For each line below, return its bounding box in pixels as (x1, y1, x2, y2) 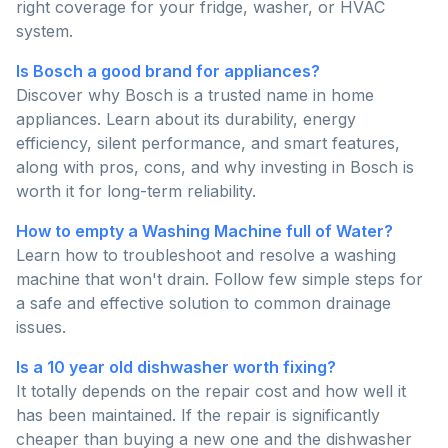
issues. (16, 317, 66, 338)
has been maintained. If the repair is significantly (16, 405, 380, 426)
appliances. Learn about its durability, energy (16, 109, 356, 130)
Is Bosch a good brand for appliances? (16, 61, 320, 82)
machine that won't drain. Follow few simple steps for (16, 269, 423, 290)
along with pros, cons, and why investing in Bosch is (16, 157, 414, 178)
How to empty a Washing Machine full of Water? (16, 221, 393, 242)
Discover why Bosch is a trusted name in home (16, 85, 374, 106)
